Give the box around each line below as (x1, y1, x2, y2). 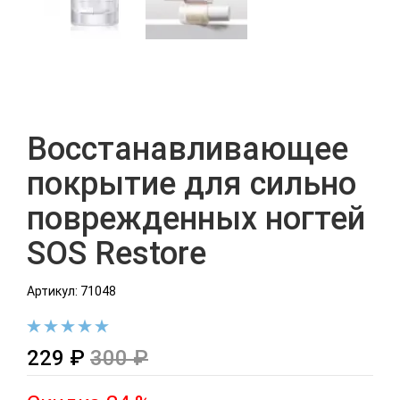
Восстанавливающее (27, 129, 348, 168)
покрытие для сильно (27, 164, 356, 203)
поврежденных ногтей (27, 199, 365, 237)
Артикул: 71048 (27, 283, 116, 298)
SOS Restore (27, 234, 206, 272)
